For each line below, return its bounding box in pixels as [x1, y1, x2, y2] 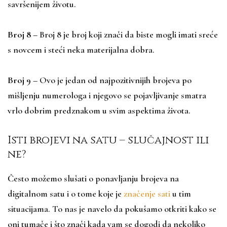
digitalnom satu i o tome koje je [8, 187, 124, 199]
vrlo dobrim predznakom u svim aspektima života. [8, 104, 191, 116]
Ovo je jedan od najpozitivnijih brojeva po [40, 74, 192, 86]
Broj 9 [8, 74, 31, 86]
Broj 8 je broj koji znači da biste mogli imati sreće [40, 28, 218, 40]
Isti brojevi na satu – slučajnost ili [8, 133, 209, 147]
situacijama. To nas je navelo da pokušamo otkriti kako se [8, 203, 216, 214]
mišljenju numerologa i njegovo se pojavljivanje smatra [8, 89, 206, 101]
